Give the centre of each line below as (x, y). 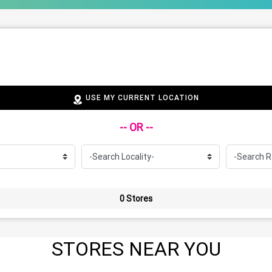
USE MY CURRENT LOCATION (142, 98)
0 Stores (136, 199)
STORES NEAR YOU (136, 249)
